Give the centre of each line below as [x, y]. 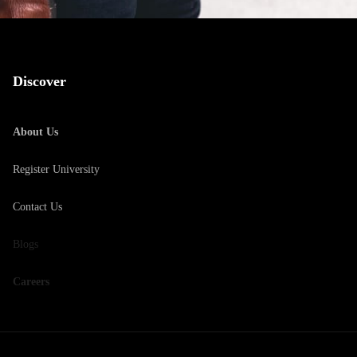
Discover [39, 81]
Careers [31, 282]
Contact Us [37, 207]
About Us [35, 132]
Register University [56, 169]
